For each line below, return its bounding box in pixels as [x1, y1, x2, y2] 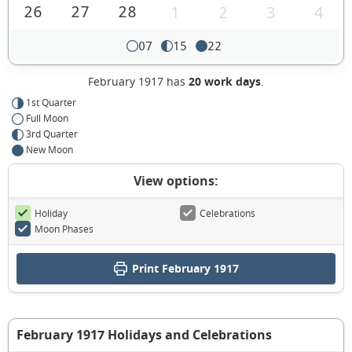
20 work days [189, 74, 261, 90]
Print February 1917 [131, 261, 239, 277]
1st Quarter [26, 96, 76, 109]
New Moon [26, 143, 73, 156]
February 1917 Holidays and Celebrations [16, 326, 272, 344]
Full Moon [26, 112, 68, 125]
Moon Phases [35, 222, 93, 236]
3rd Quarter [26, 127, 78, 141]
